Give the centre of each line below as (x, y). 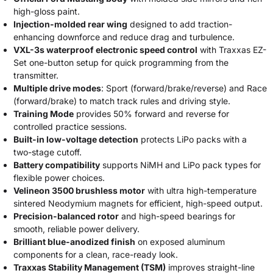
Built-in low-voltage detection (76, 139)
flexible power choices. (59, 178)
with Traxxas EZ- (232, 50)
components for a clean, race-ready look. (96, 254)
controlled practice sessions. (70, 126)
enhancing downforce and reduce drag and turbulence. (124, 37)
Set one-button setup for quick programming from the (121, 62)
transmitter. (36, 75)
